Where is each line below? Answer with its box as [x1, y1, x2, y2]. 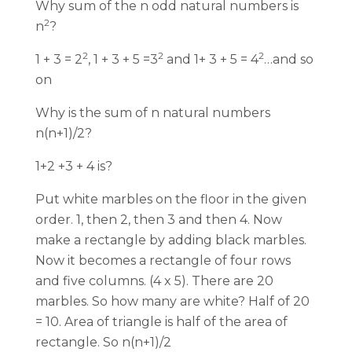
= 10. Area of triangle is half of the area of [35, 314, 288, 329]
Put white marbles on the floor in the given [35, 192, 306, 207]
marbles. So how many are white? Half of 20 [35, 294, 310, 309]
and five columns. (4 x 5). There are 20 [35, 273, 273, 288]
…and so [264, 52, 313, 67]
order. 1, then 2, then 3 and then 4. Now [35, 212, 282, 227]
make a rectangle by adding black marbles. [35, 233, 310, 247]
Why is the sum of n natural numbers [35, 105, 270, 120]
